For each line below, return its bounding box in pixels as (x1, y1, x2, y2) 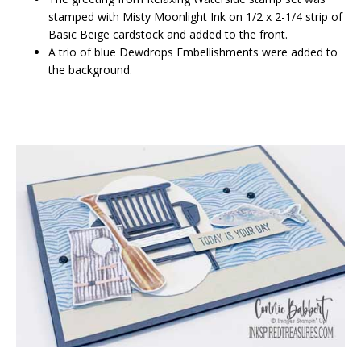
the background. (48, 62, 132, 78)
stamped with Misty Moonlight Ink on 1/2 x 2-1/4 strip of (48, 9, 342, 25)
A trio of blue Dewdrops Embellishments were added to (48, 44, 338, 60)
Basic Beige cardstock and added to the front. (48, 27, 288, 43)
